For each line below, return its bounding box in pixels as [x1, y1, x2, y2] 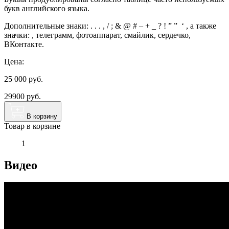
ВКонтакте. [4, 39, 44, 49]
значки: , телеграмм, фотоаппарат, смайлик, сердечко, [4, 30, 191, 39]
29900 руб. [4, 91, 41, 101]
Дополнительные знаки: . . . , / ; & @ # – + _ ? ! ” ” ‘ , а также [4, 21, 216, 30]
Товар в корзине [4, 121, 60, 130]
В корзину [27, 112, 57, 120]
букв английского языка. [4, 4, 89, 13]
